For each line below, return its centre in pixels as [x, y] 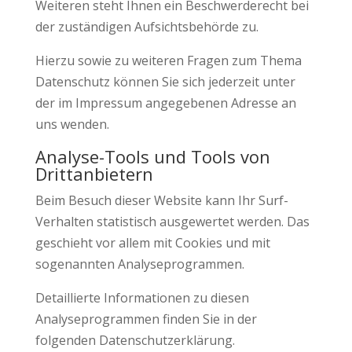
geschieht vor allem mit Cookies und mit [152, 243]
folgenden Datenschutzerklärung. [135, 340]
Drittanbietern [94, 174]
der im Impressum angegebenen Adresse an [165, 103]
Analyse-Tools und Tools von [152, 156]
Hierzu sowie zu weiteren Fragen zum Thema [168, 60]
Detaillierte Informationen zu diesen [142, 298]
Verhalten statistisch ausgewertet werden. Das [172, 222]
